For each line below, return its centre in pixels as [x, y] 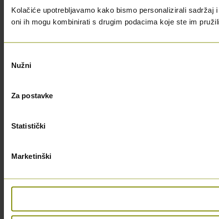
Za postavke [32, 95]
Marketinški [32, 156]
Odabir [14, 55]
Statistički [29, 126]
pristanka [18, 67]
